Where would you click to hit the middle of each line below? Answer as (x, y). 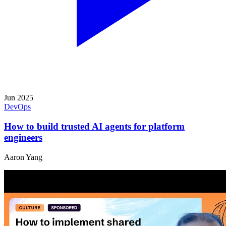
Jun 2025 (19, 98)
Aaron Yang (23, 157)
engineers (23, 138)
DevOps (17, 107)
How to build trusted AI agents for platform (94, 127)
